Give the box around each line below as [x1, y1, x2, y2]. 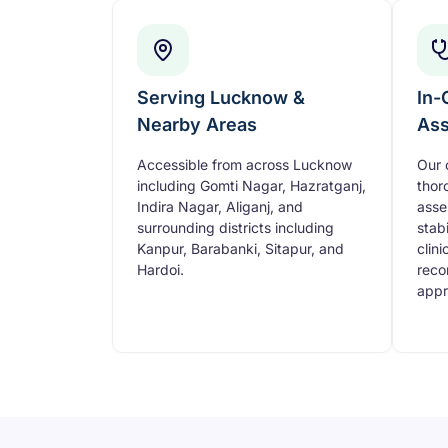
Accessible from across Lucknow [137, 155, 352, 173]
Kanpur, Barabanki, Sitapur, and [137, 239, 344, 257]
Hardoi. [137, 260, 184, 278]
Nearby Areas [137, 113, 257, 135]
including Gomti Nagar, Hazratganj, [137, 176, 366, 194]
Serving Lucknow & [137, 86, 305, 108]
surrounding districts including [137, 218, 334, 236]
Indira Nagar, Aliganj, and [137, 197, 303, 215]
